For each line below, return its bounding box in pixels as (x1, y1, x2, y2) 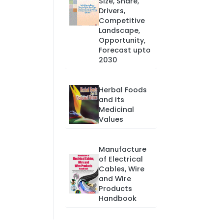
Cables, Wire (98, 164, 144, 174)
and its (98, 95, 124, 105)
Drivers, (98, 6, 125, 16)
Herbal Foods (98, 85, 147, 95)
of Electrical (98, 154, 143, 164)
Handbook (98, 193, 137, 203)
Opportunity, (98, 35, 145, 45)
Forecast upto (98, 45, 151, 55)
